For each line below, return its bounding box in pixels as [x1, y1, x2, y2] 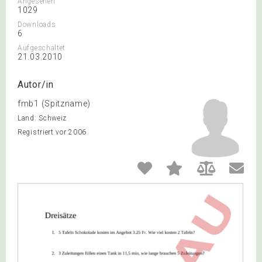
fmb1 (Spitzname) [18, 99, 91, 108]
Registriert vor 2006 [18, 128, 87, 136]
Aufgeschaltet [18, 44, 66, 52]
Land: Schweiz [18, 114, 67, 122]
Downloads [18, 20, 56, 29]
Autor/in [18, 79, 54, 90]
